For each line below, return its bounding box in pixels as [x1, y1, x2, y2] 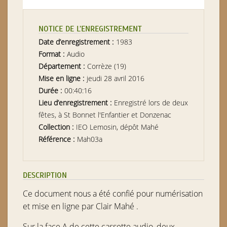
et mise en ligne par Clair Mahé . [23, 201, 138, 212]
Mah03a [77, 134, 102, 144]
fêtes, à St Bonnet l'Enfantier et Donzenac [39, 110, 171, 120]
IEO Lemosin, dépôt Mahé [76, 122, 159, 132]
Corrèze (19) [87, 61, 126, 71]
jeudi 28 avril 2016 [87, 73, 144, 83]
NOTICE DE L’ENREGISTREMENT [39, 24, 142, 34]
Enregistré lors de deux [114, 98, 188, 107]
